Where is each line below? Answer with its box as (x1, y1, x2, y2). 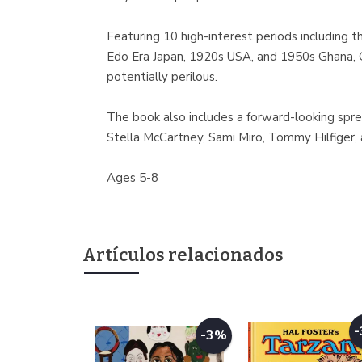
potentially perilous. (107, 69, 217, 85)
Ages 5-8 (107, 170, 158, 186)
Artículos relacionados (82, 244, 284, 266)
